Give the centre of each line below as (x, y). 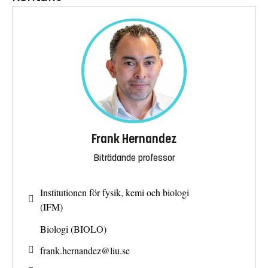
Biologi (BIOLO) (73, 229)
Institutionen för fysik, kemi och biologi (115, 193)
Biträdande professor (134, 158)
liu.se (120, 251)
